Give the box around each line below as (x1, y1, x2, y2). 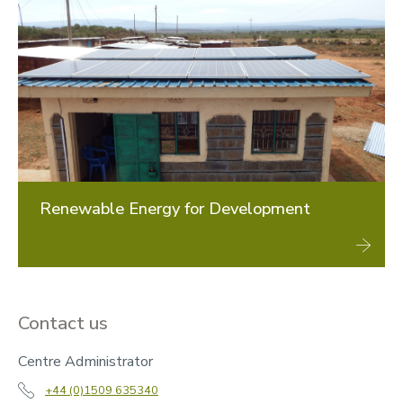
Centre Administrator (18, 351, 153, 372)
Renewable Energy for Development (40, 197, 310, 219)
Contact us (18, 309, 108, 336)
